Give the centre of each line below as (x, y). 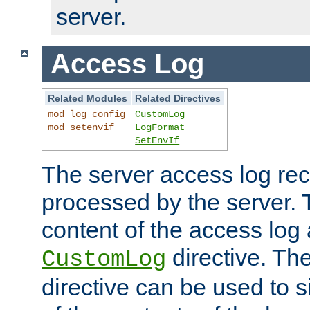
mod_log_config (87, 115)
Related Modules (88, 99)
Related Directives (178, 99)
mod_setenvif (81, 128)
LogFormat (160, 128)
